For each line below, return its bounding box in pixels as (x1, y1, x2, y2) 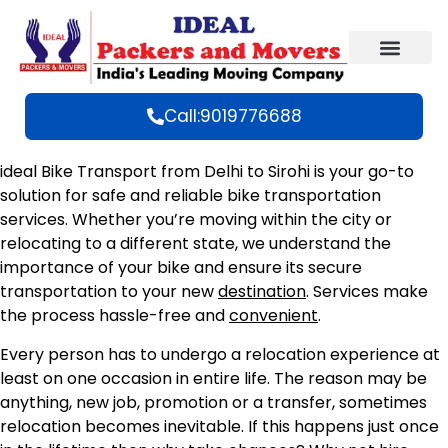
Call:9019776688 (163, 104, 302, 129)
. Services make (306, 280, 428, 304)
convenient (229, 304, 318, 328)
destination (218, 280, 306, 304)
